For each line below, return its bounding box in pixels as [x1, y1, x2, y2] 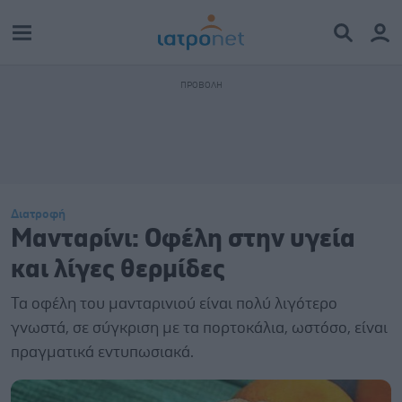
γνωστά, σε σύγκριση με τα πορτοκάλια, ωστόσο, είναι [11, 320, 388, 336]
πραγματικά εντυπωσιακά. [11, 345, 194, 361]
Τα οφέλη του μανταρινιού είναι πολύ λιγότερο [11, 296, 337, 312]
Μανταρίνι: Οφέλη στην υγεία [11, 226, 355, 252]
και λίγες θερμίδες [11, 257, 225, 283]
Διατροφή [11, 208, 66, 221]
